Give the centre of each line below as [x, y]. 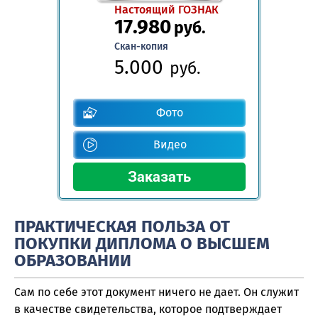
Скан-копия [141, 46]
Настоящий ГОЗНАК [166, 9]
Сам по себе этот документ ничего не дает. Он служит [157, 292]
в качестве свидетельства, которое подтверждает [148, 309]
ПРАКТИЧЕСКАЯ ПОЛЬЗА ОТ [122, 227]
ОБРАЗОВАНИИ [73, 261]
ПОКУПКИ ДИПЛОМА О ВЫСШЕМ [142, 244]
